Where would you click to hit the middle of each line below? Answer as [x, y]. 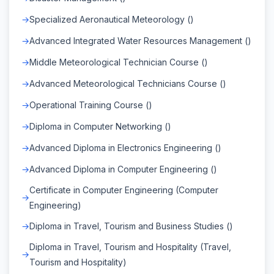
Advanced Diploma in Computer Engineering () [123, 169]
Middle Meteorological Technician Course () [119, 62]
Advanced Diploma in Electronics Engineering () [125, 147]
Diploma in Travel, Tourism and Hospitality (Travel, [130, 246]
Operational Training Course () [91, 105]
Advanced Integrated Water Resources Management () [140, 40]
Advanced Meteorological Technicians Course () [128, 83]
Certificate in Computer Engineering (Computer [124, 190]
